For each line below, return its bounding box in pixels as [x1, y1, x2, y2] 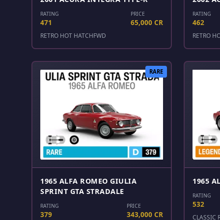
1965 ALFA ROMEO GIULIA [40, 176, 137, 186]
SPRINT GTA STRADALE [40, 187, 124, 196]
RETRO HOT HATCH [40, 31, 93, 40]
